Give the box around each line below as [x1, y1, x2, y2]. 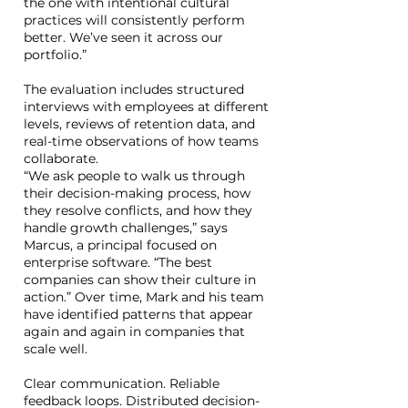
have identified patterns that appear [24, 306, 253, 322]
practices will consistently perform [24, 12, 245, 28]
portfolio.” [24, 46, 87, 63]
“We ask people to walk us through [24, 168, 245, 184]
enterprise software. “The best [24, 254, 212, 270]
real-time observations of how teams [24, 133, 259, 149]
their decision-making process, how [24, 185, 250, 201]
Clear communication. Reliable [24, 375, 219, 392]
